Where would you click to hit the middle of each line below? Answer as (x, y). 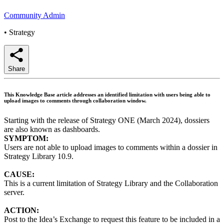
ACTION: (21, 210)
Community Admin (34, 15)
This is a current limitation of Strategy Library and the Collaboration (111, 183)
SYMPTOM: (26, 138)
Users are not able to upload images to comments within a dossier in (111, 147)
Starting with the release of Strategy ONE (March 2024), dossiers (107, 120)
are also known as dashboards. (52, 129)
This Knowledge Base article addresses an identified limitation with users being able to (107, 94)
